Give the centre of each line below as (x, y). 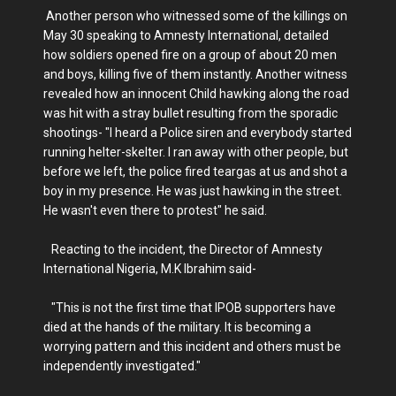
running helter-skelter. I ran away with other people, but (196, 152)
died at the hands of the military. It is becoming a (177, 327)
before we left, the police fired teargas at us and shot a (195, 172)
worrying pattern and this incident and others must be (192, 347)
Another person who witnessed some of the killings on (195, 16)
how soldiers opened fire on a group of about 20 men (190, 55)
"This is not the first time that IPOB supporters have (190, 308)
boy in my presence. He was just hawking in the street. (193, 191)
